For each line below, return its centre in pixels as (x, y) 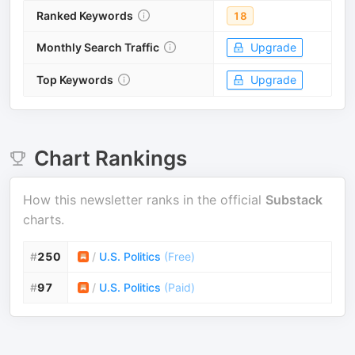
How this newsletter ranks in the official (142, 200)
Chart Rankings (110, 158)
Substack (294, 200)
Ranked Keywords (85, 15)
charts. (44, 219)
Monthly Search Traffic (98, 47)
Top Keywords (75, 80)
